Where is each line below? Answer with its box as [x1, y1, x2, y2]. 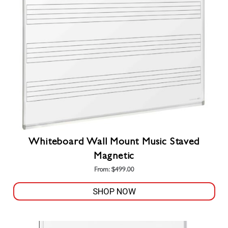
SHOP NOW [92, 186, 136, 196]
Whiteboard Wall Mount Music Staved [28, 137, 199, 148]
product [12, 216, 42, 221]
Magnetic [93, 151, 135, 162]
